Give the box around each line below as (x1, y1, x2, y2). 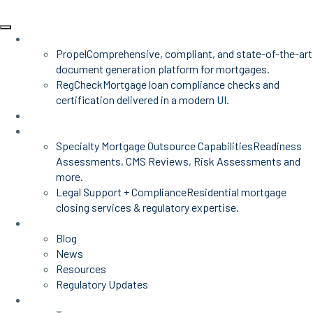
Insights (28, 216, 66, 229)
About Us (28, 293, 71, 306)
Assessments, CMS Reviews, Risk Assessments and (56, 154, 300, 168)
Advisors (28, 108, 70, 122)
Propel (56, 47, 87, 60)
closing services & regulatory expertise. (56, 201, 239, 214)
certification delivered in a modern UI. (56, 93, 229, 106)
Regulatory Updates (56, 277, 148, 291)
